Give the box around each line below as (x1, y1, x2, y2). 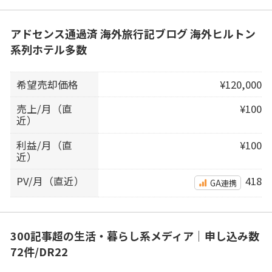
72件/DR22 (10, 243, 68, 259)
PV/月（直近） (16, 174, 85, 189)
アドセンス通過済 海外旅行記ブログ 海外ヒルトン (10, 25, 256, 41)
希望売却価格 (16, 76, 79, 92)
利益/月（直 (16, 137, 73, 152)
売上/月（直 (16, 101, 73, 117)
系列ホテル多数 (10, 41, 87, 57)
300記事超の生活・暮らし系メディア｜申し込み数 (10, 227, 259, 243)
